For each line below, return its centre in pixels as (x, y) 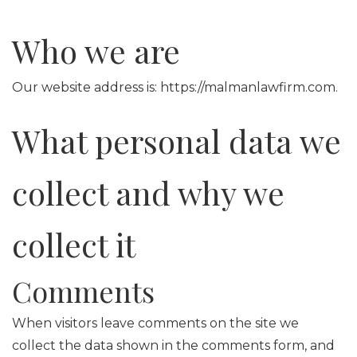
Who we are (96, 51)
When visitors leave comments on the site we (155, 323)
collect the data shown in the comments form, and (173, 345)
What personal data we (177, 141)
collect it (74, 244)
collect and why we (148, 192)
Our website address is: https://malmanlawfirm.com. (175, 87)
